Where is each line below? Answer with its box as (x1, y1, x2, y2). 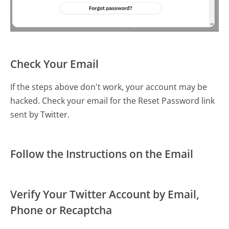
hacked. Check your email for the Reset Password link (10, 95, 215, 107)
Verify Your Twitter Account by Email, (10, 187, 200, 202)
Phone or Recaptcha (10, 203, 112, 218)
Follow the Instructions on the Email (10, 147, 194, 162)
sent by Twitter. (10, 109, 70, 121)
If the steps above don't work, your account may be (10, 81, 208, 93)
